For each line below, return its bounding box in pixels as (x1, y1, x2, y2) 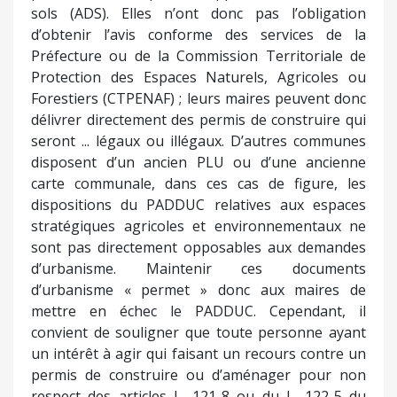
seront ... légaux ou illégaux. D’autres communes (31, 130, 366, 151)
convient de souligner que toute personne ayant (31, 322, 366, 342)
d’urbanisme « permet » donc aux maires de (31, 279, 366, 300)
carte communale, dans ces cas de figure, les (31, 173, 366, 193)
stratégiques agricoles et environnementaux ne (31, 215, 366, 236)
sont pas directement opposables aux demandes (31, 237, 366, 257)
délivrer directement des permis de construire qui (31, 109, 366, 129)
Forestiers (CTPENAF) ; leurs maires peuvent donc (31, 88, 366, 108)
